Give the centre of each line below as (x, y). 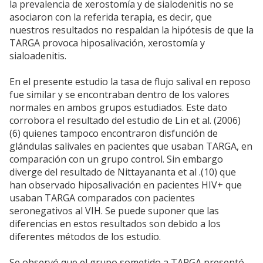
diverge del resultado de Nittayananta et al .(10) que (123, 172)
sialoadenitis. (38, 56)
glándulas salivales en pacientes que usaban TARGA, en (131, 146)
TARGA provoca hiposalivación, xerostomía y (107, 43)
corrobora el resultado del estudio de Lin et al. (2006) (125, 121)
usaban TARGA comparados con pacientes (102, 198)
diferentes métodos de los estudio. (85, 237)
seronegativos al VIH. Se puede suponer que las (114, 211)
